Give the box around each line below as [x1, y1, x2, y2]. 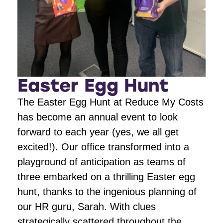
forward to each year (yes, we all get [17, 126, 179, 138]
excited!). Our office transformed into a [17, 141, 189, 153]
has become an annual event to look [17, 111, 178, 123]
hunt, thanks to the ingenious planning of [17, 186, 197, 198]
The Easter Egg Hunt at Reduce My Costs [17, 97, 204, 108]
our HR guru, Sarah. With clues [17, 201, 156, 213]
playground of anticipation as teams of [17, 156, 186, 168]
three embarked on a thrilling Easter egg [17, 171, 195, 183]
